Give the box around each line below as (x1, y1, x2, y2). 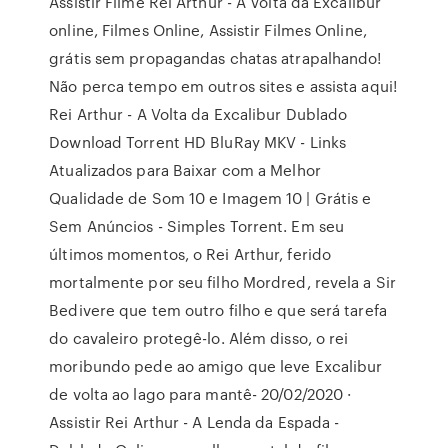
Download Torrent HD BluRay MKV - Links (49, 131, 347, 153)
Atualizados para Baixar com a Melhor (49, 159, 321, 181)
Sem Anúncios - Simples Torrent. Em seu (49, 215, 345, 237)
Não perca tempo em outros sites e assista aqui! (49, 75, 397, 97)
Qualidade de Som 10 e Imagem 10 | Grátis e (49, 187, 372, 209)
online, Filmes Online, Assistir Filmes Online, (49, 19, 367, 41)
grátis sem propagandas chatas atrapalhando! (49, 47, 382, 69)
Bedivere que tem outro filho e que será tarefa (49, 299, 387, 321)
